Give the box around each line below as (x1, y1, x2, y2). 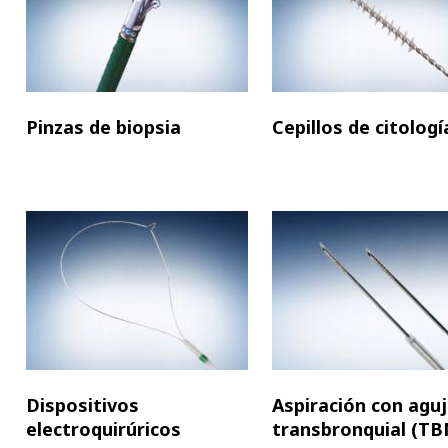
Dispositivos (26, 393, 139, 417)
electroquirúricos (26, 417, 181, 441)
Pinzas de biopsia (26, 115, 181, 139)
